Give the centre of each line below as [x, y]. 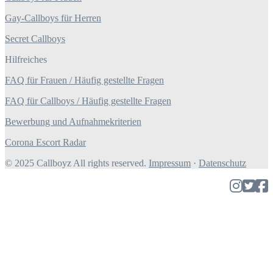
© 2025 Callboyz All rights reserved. [77, 163]
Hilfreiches [26, 60]
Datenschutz [222, 163]
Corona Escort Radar [45, 143]
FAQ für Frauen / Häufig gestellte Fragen [84, 80]
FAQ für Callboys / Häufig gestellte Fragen [88, 101]
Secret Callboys [35, 39]
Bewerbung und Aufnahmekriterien [73, 122]
